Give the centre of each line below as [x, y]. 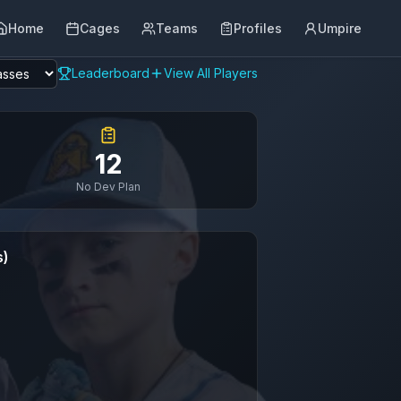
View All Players [211, 73]
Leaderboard [111, 73]
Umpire [340, 28]
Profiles [258, 28]
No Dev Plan [109, 187]
